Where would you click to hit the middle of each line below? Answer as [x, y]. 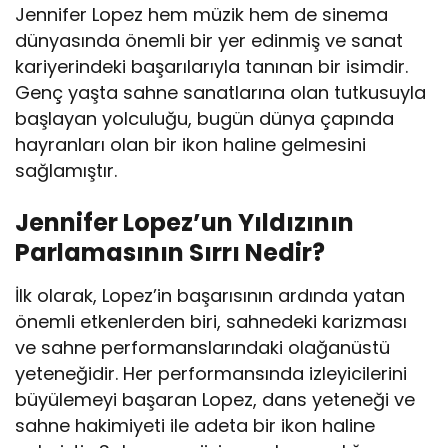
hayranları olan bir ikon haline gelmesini [191, 145]
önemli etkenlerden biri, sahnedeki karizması [211, 322]
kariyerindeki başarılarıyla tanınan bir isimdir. [212, 67]
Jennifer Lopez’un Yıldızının [184, 223]
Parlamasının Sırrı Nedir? [170, 253]
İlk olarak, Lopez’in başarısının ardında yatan [210, 296]
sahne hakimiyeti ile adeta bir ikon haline [195, 426]
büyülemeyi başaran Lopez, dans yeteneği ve [215, 400]
